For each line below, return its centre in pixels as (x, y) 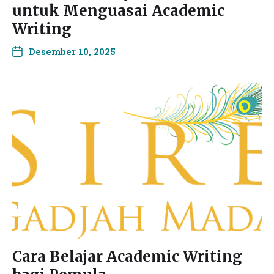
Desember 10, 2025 (72, 51)
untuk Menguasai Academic (118, 11)
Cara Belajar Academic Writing (127, 257)
